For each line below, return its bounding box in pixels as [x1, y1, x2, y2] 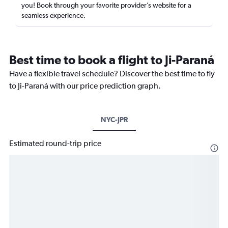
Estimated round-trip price [9, 138, 101, 148]
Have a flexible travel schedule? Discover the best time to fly [9, 69, 215, 78]
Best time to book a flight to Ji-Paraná [9, 52, 214, 67]
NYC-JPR [100, 116, 128, 124]
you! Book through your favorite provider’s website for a [21, 1, 191, 9]
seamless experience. [21, 11, 85, 19]
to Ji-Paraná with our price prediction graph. [9, 81, 161, 91]
